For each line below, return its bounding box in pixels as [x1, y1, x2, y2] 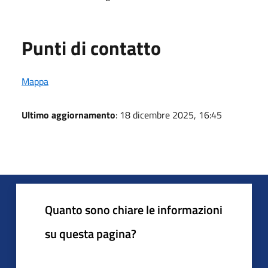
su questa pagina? [45, 224, 136, 243]
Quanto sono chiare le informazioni [45, 200, 223, 219]
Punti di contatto [22, 33, 161, 62]
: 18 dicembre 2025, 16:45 [115, 108, 222, 122]
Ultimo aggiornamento [22, 108, 115, 122]
